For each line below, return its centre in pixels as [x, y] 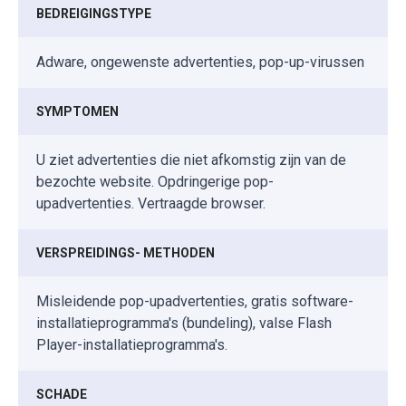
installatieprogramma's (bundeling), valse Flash [184, 324]
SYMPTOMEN [77, 112]
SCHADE [62, 395]
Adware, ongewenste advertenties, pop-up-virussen [200, 63]
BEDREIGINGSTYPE [94, 14]
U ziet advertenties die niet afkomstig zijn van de [191, 160]
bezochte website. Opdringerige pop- [155, 182]
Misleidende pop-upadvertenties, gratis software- [195, 302]
